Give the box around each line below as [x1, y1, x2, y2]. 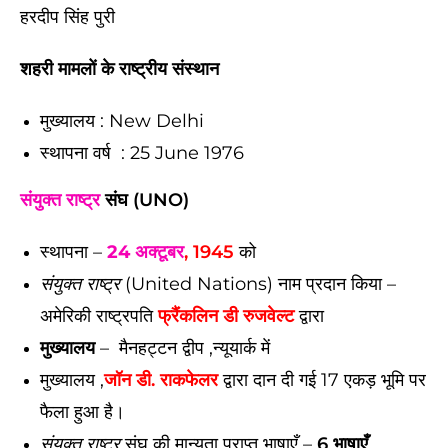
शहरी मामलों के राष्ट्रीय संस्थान [20, 58, 219, 80]
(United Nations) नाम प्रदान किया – [120, 273, 396, 295]
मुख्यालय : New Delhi [40, 110, 204, 132]
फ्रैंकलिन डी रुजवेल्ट [158, 305, 294, 327]
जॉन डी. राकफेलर [104, 369, 218, 391]
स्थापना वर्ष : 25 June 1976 [40, 142, 249, 164]
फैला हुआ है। [40, 401, 130, 423]
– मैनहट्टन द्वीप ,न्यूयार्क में [95, 337, 275, 359]
